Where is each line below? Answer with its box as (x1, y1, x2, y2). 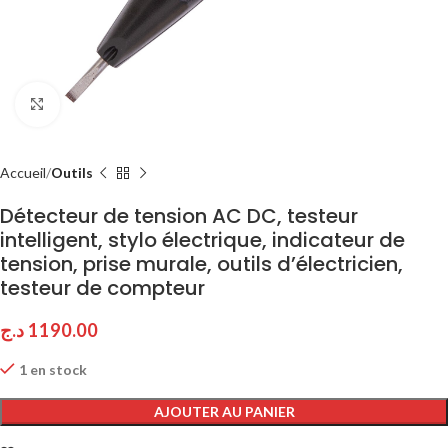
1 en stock (19, 361, 87, 378)
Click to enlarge (59, 96, 155, 112)
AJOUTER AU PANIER (153, 403, 295, 420)
